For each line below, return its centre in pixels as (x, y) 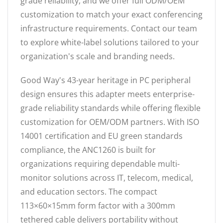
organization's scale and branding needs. (98, 56)
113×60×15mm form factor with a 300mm (98, 205)
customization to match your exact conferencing (111, 14)
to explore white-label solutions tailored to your (110, 42)
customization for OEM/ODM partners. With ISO (110, 122)
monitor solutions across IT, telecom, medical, (107, 177)
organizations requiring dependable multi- (100, 164)
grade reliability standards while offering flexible (111, 108)
